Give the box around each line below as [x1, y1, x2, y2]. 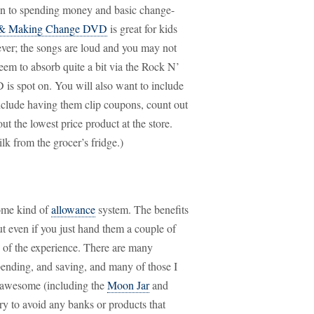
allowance [51, 202, 95, 217]
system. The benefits [95, 202, 189, 217]
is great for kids [107, 21, 177, 36]
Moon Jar [107, 278, 149, 292]
